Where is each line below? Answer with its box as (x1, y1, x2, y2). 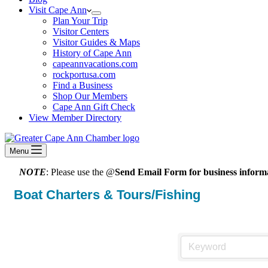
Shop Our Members (53, 91, 127, 101)
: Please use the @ (45, 167, 115, 177)
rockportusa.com (53, 69, 115, 80)
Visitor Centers (53, 26, 109, 36)
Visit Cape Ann (29, 5, 87, 15)
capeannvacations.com (53, 59, 138, 69)
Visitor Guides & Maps (53, 37, 140, 47)
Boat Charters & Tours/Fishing (14, 187, 200, 202)
